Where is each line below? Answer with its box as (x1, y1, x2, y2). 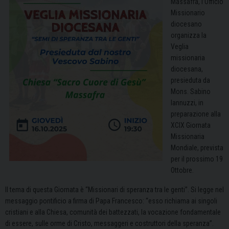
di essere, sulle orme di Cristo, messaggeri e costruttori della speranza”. (5, 219, 214, 228)
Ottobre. (171, 166, 194, 175)
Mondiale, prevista (171, 144, 223, 152)
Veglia (171, 42, 189, 51)
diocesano (171, 20, 202, 29)
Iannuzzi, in (171, 99, 203, 107)
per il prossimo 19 (171, 155, 223, 164)
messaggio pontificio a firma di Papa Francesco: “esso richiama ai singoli (5, 197, 217, 205)
